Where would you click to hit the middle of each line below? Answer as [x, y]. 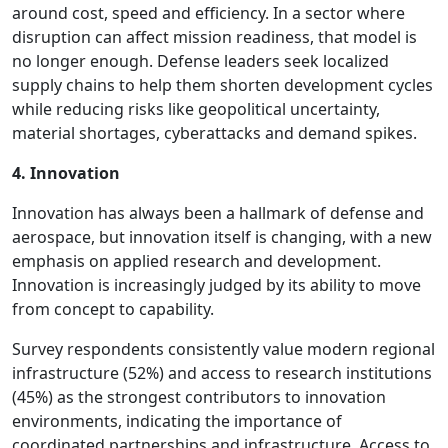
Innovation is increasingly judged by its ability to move [216, 284]
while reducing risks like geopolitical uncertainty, [196, 108]
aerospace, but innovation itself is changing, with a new [222, 236]
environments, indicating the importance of [177, 420]
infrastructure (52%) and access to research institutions [222, 372]
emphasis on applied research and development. [196, 260]
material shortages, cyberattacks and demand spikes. [214, 132]
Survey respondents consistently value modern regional [223, 348]
